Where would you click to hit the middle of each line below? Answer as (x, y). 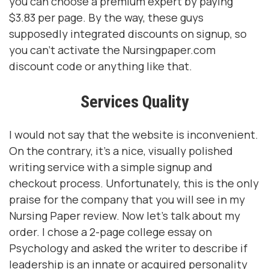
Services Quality (134, 102)
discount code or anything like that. (101, 66)
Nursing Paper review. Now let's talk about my (125, 216)
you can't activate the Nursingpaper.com (112, 50)
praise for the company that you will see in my (127, 199)
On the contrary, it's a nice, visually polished (121, 151)
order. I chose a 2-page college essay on (110, 232)
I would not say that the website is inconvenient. (134, 134)
